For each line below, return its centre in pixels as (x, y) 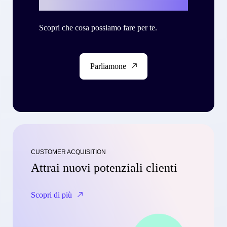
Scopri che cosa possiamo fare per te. (98, 27)
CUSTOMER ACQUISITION (68, 152)
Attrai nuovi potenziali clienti (104, 167)
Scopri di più (51, 195)
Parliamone (108, 66)
